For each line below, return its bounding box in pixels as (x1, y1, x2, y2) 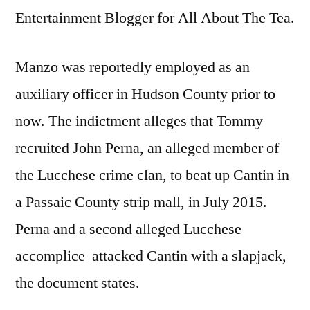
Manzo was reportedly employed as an (15, 57, 250, 77)
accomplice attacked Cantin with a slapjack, (15, 246, 286, 266)
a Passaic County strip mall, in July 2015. (15, 192, 267, 212)
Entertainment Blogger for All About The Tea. (15, 8, 295, 28)
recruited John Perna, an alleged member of (15, 138, 279, 158)
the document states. (15, 273, 140, 293)
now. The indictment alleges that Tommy (15, 111, 263, 131)
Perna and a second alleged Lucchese (15, 219, 241, 239)
